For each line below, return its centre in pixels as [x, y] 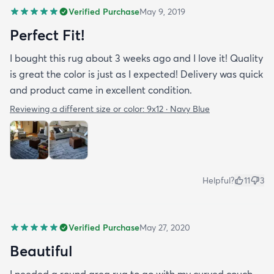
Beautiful [41, 251]
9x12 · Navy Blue [178, 109]
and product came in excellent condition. [101, 90]
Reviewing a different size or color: [78, 109]
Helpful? [218, 181]
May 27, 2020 [165, 228]
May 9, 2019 [162, 12]
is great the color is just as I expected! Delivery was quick [136, 74]
